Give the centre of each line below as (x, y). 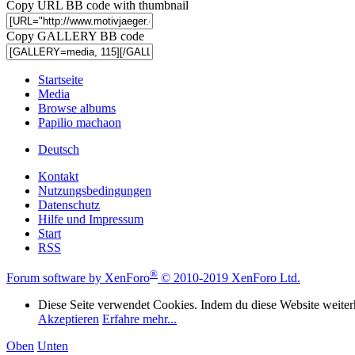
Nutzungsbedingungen (95, 190)
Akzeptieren (69, 319)
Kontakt (58, 176)
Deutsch (59, 149)
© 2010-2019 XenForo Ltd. (231, 278)
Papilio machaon (80, 122)
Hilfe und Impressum (91, 219)
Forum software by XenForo (78, 278)
